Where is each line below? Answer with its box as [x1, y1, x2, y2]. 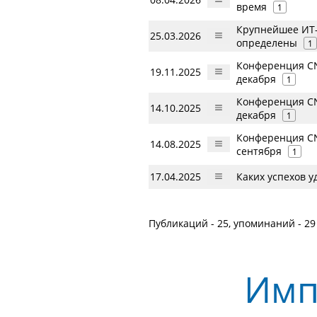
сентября [236, 144, 282, 158]
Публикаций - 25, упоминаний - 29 [149, 217, 316, 230]
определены [236, 36, 297, 50]
